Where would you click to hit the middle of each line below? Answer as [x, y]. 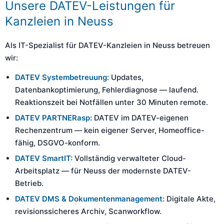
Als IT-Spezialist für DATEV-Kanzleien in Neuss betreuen [107, 45]
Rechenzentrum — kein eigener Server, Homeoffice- [110, 130]
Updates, [126, 77]
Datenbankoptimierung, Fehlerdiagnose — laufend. [107, 90]
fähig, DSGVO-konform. [57, 143]
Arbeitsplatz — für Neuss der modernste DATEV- [103, 171]
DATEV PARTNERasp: [53, 118]
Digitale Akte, [190, 199]
